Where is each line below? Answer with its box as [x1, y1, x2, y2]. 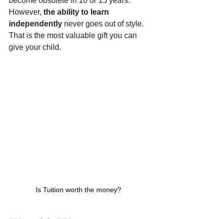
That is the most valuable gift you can [9, 31, 139, 40]
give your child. [9, 43, 61, 52]
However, [9, 8, 44, 17]
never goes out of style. [62, 20, 146, 28]
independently [9, 20, 62, 28]
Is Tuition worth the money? [35, 186, 121, 194]
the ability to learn [44, 8, 111, 17]
